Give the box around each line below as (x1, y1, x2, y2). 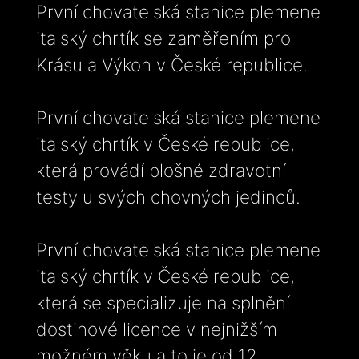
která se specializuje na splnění (36, 291, 290, 313)
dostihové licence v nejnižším (36, 317, 277, 340)
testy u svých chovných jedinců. (36, 185, 301, 208)
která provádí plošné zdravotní (36, 159, 286, 181)
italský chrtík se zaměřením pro (36, 26, 291, 49)
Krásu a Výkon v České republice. (36, 53, 308, 75)
